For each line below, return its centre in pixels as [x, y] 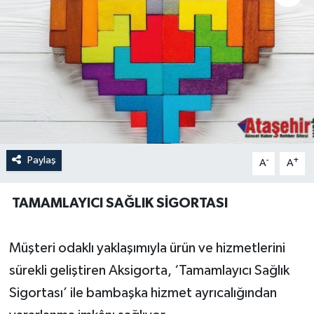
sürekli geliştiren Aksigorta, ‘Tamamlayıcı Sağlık [149, 271]
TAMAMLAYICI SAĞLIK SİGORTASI [118, 204]
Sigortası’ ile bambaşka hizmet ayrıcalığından [143, 293]
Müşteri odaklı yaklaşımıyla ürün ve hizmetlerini [147, 248]
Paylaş [41, 161]
